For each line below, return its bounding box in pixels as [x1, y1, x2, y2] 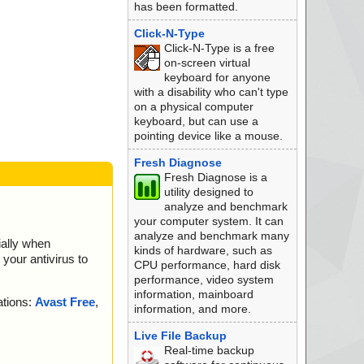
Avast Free [35, 295, 95, 310]
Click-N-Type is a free [163, 41, 275, 54]
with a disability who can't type [133, 85, 288, 98]
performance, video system [133, 273, 274, 286]
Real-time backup [163, 344, 254, 357]
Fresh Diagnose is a [163, 171, 267, 184]
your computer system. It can [133, 214, 284, 227]
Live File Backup [133, 329, 227, 342]
